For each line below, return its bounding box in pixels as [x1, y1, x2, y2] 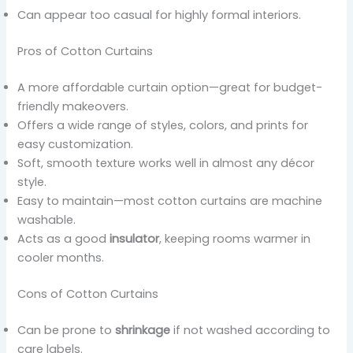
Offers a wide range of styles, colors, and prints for [17, 117, 309, 134]
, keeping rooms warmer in [159, 231, 311, 247]
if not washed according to [170, 321, 331, 338]
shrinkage [115, 321, 171, 338]
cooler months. [17, 250, 105, 266]
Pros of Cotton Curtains [17, 43, 154, 60]
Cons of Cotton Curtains [17, 285, 159, 302]
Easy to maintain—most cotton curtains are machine [17, 193, 323, 210]
